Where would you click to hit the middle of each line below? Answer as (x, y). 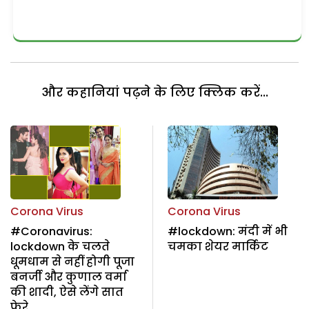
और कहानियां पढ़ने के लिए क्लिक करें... (154, 92)
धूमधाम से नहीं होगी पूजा (72, 261)
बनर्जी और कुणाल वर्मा (69, 277)
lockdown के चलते (60, 246)
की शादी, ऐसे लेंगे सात (67, 292)
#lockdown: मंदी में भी (227, 231)
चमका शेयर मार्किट (218, 246)
